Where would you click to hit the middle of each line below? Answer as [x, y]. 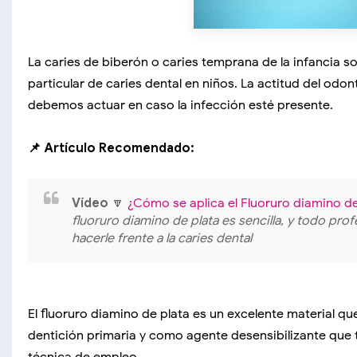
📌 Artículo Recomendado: [111, 148]
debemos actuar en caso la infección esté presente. [180, 105]
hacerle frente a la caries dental [162, 238]
